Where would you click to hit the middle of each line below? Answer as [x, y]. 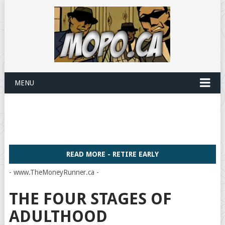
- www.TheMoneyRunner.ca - [54, 172]
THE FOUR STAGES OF [90, 199]
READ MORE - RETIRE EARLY [112, 154]
